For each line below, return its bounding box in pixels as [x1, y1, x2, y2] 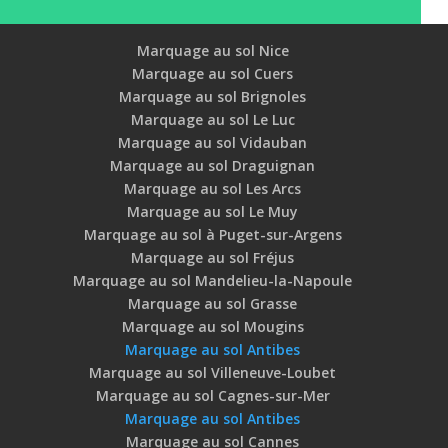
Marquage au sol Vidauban [118, 133, 308, 153]
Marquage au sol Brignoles [119, 87, 307, 107]
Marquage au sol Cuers [132, 64, 294, 84]
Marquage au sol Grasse [128, 294, 298, 314]
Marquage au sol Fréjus [131, 248, 295, 268]
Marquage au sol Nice [136, 41, 289, 61]
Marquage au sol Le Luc [130, 110, 295, 130]
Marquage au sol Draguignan [110, 156, 316, 176]
